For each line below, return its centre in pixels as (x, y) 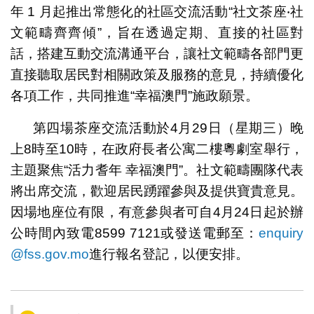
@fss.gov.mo (49, 254)
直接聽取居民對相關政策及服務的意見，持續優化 (157, 74)
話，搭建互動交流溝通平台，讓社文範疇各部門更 (157, 53)
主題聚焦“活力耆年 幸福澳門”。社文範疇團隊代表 (157, 170)
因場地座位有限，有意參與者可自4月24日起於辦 (157, 212)
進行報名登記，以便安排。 (169, 254)
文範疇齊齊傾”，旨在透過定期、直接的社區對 (157, 32)
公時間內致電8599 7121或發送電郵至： (135, 233)
